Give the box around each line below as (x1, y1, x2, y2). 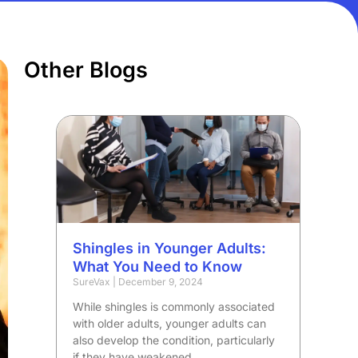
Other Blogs (24, 57, 149, 83)
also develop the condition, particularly (73, 332, 276, 347)
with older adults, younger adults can (73, 316, 267, 330)
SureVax (73, 275, 113, 288)
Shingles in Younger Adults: (73, 239, 267, 257)
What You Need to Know (73, 257, 243, 275)
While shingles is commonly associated (73, 299, 276, 313)
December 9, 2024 (116, 275, 204, 288)
